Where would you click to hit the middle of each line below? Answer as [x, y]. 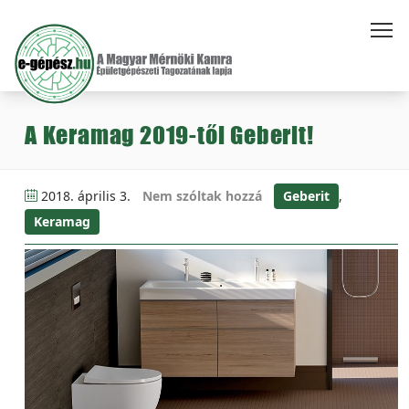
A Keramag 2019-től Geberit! [169, 135]
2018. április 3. [86, 196]
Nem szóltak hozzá [202, 196]
